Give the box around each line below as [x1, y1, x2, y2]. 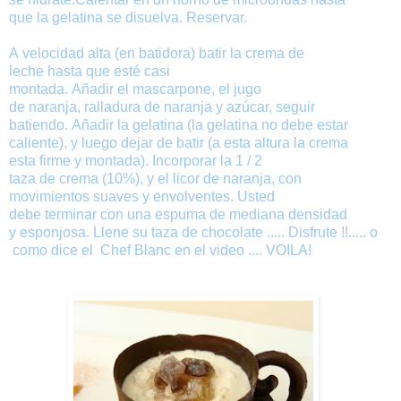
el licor [158, 171, 200, 187]
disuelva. [125, 10, 183, 26]
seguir [276, 99, 315, 115]
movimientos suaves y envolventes [9, 189, 230, 205]
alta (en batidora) [88, 46, 199, 62]
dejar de [121, 135, 173, 151]
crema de [245, 46, 304, 62]
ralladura [84, 99, 141, 115]
